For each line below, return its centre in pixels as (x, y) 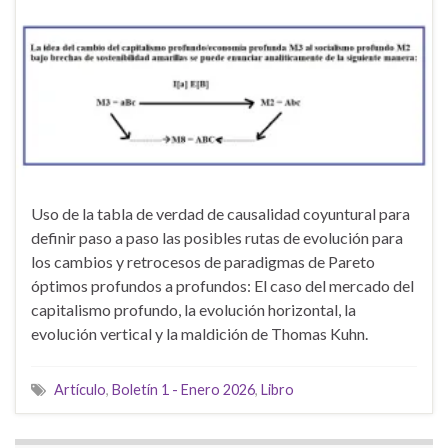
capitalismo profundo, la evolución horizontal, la (193, 310)
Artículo (80, 390)
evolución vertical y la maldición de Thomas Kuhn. (199, 334)
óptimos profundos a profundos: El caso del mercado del (222, 286)
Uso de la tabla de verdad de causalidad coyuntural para (220, 214)
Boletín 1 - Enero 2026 (183, 390)
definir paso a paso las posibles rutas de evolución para (217, 238)
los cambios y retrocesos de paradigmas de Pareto (203, 262)
